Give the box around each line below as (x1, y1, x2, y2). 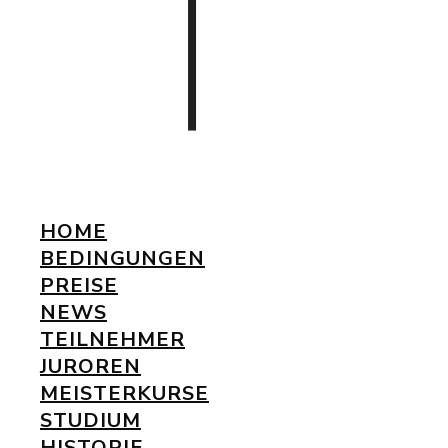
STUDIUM (40, 407, 141, 434)
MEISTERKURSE (40, 380, 209, 407)
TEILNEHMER (40, 326, 185, 353)
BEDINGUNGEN (40, 245, 205, 272)
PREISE (40, 272, 118, 299)
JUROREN (40, 353, 141, 380)
